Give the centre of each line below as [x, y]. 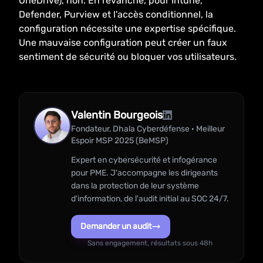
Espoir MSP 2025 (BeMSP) [120, 141]
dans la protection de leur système [135, 186]
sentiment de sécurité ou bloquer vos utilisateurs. [128, 57]
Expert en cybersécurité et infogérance [144, 160]
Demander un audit [116, 226]
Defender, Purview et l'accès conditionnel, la [116, 14]
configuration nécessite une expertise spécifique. [127, 28]
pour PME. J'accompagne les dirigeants [144, 173]
